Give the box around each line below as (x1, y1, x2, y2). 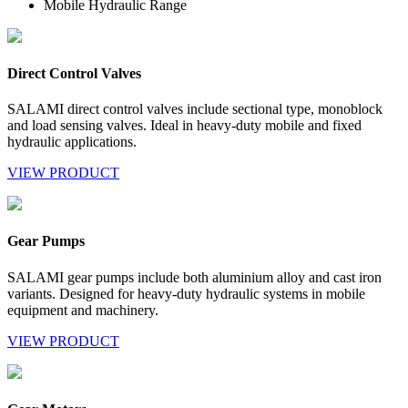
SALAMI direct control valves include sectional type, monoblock (7, 101, 382, 117)
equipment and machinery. (7, 301, 158, 318)
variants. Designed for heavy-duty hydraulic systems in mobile (7, 285, 365, 301)
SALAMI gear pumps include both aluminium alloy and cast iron (7, 269, 382, 285)
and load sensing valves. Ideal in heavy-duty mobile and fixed (7, 117, 362, 134)
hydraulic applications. (7, 134, 137, 150)
